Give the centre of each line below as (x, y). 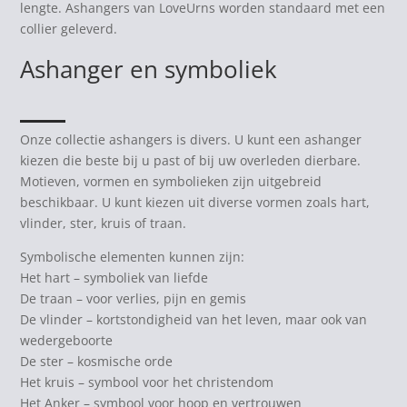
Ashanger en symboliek (149, 69)
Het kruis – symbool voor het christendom (147, 382)
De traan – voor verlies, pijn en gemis (134, 298)
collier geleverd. (69, 28)
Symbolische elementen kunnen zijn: (133, 256)
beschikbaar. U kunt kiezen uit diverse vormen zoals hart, (195, 202)
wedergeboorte (67, 340)
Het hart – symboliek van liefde (114, 277)
